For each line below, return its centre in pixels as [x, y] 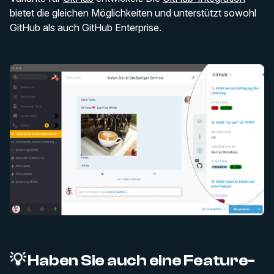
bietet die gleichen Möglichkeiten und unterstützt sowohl [133, 13]
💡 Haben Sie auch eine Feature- [133, 261]
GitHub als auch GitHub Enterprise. [86, 28]
